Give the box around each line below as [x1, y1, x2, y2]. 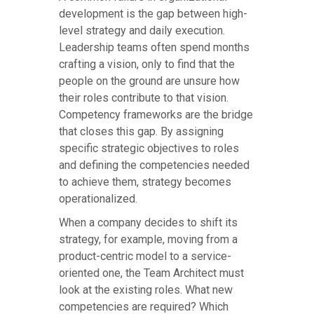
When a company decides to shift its [59, 216, 238, 230]
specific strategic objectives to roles [59, 142, 239, 156]
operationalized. [59, 192, 137, 206]
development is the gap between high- [59, 7, 247, 21]
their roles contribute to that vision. [59, 91, 228, 105]
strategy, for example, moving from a [59, 233, 238, 247]
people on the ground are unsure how [59, 74, 240, 88]
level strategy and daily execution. [59, 24, 225, 38]
